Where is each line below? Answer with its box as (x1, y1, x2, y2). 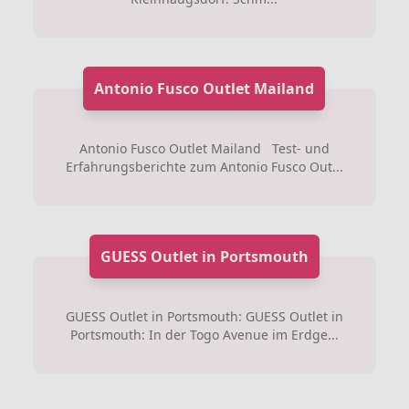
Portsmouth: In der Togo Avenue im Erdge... (69, 325, 339, 343)
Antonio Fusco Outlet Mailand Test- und (79, 139, 330, 157)
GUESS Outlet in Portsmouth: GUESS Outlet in (65, 307, 343, 325)
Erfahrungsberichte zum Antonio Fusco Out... (65, 157, 343, 175)
